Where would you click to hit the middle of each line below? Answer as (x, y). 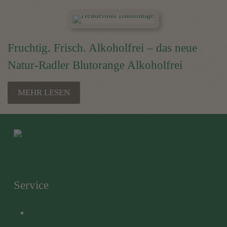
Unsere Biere (51, 213)
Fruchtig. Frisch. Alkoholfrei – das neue (102, 48)
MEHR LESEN (44, 92)
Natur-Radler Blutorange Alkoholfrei (95, 65)
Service (31, 185)
